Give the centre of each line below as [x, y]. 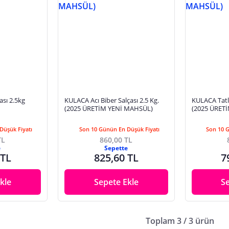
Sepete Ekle [116, 182]
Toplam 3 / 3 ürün [180, 221]
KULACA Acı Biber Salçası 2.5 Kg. [111, 100]
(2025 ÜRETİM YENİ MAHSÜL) [108, 108]
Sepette [116, 148]
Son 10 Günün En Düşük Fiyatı [119, 129]
